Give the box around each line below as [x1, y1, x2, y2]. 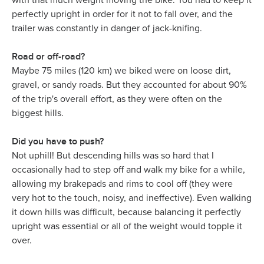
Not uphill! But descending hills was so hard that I [12, 151, 214, 161]
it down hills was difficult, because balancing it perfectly [12, 207, 241, 217]
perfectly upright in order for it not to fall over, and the [12, 9, 233, 19]
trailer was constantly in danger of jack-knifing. [12, 24, 202, 34]
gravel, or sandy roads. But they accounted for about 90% [12, 80, 247, 90]
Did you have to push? [12, 136, 104, 148]
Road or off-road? [12, 51, 85, 63]
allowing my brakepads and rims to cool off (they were [12, 179, 233, 189]
